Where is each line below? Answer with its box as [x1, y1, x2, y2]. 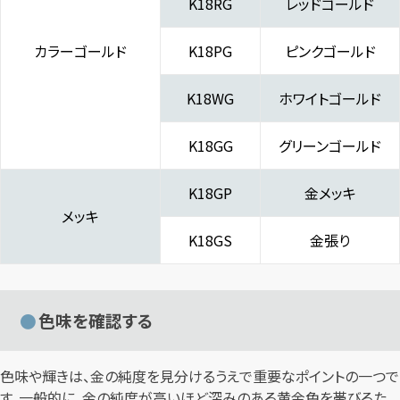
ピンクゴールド [284, 40, 376, 62]
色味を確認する [38, 307, 154, 332]
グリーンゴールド [279, 135, 381, 157]
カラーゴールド [34, 40, 127, 62]
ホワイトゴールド [279, 87, 381, 110]
